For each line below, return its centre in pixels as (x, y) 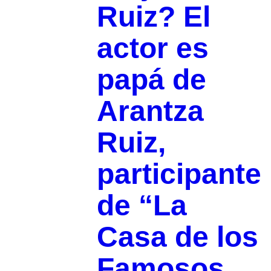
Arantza (150, 111)
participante (179, 174)
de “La (142, 206)
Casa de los (177, 237)
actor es (152, 48)
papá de (151, 80)
